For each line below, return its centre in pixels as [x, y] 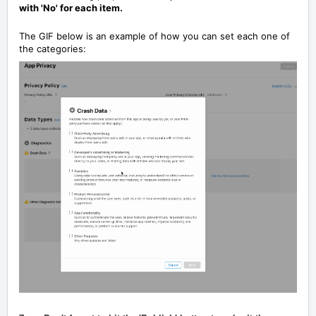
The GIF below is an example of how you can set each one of [154, 36]
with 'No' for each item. [71, 7]
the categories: [53, 48]
